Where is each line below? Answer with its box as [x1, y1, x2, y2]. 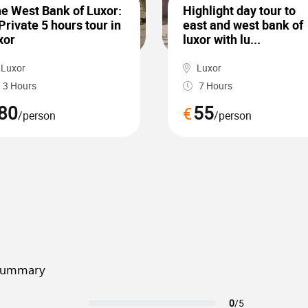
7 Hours [197, 79, 232, 92]
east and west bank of [183, 16, 303, 33]
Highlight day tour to [183, 2, 296, 19]
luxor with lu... [183, 31, 261, 47]
